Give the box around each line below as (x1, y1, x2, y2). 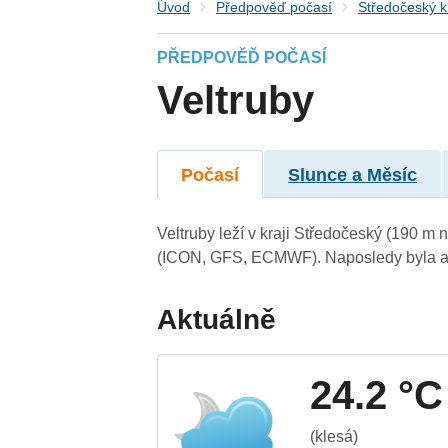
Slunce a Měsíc (288, 164, 418, 185)
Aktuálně (157, 303, 277, 335)
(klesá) (310, 427, 359, 445)
